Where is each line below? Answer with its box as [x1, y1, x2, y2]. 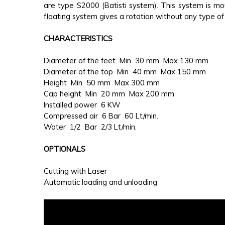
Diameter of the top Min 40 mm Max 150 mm [44, 67, 206, 77]
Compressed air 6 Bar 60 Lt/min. [44, 111, 158, 121]
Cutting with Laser [44, 166, 107, 176]
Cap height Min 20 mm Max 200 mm [44, 89, 174, 99]
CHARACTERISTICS [44, 33, 113, 43]
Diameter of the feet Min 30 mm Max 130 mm [44, 56, 208, 66]
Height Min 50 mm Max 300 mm [44, 78, 160, 88]
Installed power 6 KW [44, 100, 120, 110]
